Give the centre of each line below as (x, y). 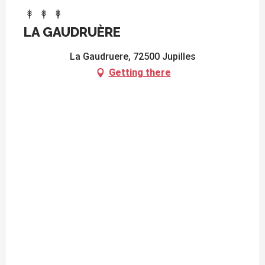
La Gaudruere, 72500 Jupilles (132, 57)
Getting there (140, 73)
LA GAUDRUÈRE (72, 32)
